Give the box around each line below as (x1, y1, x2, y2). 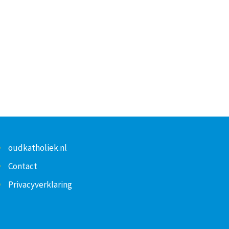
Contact (8, 161, 37, 172)
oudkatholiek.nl (8, 142, 67, 154)
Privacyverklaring (8, 179, 72, 191)
